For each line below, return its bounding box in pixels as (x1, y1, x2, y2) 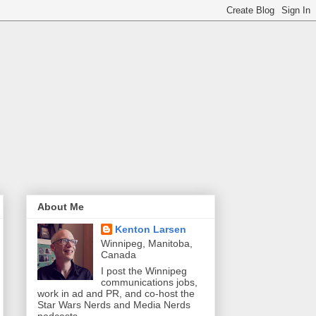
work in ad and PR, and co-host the (37, 288, 195, 300)
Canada (100, 249, 136, 261)
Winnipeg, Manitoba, (100, 238, 193, 250)
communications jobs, (100, 276, 197, 288)
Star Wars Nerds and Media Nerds (37, 299, 190, 311)
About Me (37, 201, 84, 213)
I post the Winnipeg (100, 265, 187, 277)
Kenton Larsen (114, 224, 186, 236)
